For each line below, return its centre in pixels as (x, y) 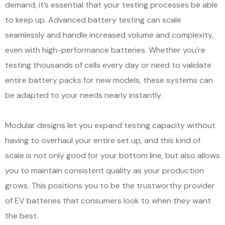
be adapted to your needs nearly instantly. (85, 95)
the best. (22, 215)
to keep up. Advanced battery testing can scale (93, 20)
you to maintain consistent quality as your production (104, 170)
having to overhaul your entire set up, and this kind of (103, 140)
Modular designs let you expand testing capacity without (110, 125)
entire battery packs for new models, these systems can (109, 80)
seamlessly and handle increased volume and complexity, (109, 35)
